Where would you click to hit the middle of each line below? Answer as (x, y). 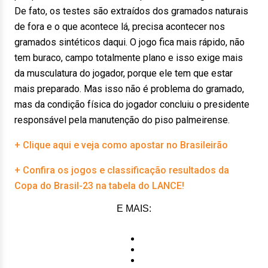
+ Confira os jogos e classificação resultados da (122, 170)
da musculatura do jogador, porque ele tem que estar (124, 73)
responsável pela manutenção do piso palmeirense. (122, 120)
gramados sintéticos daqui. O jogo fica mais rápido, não (130, 42)
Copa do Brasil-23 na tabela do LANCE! (99, 186)
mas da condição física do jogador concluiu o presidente (132, 104)
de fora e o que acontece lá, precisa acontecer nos (120, 27)
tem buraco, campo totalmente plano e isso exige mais (129, 58)
